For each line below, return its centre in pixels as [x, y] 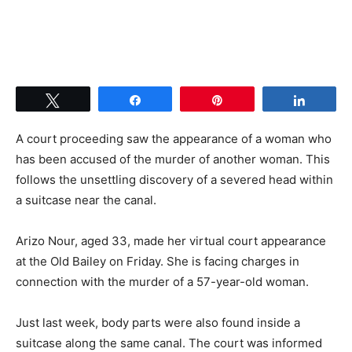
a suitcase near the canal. [86, 200]
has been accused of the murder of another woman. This [173, 159]
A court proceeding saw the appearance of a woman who [174, 138]
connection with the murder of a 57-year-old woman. [162, 281]
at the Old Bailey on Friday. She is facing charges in [158, 261]
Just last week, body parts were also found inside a [158, 322]
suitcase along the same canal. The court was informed [169, 343]
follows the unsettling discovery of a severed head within [174, 179]
